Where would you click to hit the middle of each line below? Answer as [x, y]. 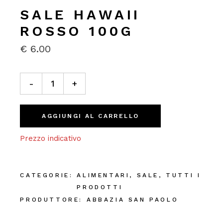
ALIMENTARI [103, 175]
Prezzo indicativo [51, 138]
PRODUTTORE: [51, 200]
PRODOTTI [100, 187]
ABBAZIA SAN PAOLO [132, 200]
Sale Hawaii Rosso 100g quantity [78, 76]
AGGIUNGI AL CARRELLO [91, 116]
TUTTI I [183, 175]
